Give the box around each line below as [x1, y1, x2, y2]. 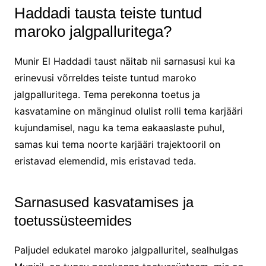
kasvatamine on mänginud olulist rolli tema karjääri [14, 105, 243, 118]
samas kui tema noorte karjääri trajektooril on [14, 138, 220, 151]
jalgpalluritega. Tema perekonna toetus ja [14, 88, 200, 101]
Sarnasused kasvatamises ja [14, 194, 194, 211]
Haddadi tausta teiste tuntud [14, 4, 202, 23]
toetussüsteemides [14, 213, 132, 229]
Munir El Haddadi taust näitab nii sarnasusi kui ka [14, 55, 235, 68]
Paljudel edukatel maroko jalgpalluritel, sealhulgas [14, 244, 238, 256]
